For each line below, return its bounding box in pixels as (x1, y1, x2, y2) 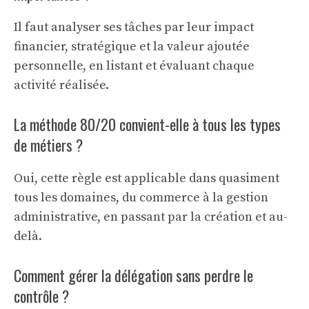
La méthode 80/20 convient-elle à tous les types (14, 113, 281, 135)
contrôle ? (14, 285, 69, 307)
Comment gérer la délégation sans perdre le (14, 264, 253, 286)
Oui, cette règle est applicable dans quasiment (14, 170, 279, 186)
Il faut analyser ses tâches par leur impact (14, 19, 254, 35)
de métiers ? (14, 134, 83, 156)
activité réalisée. (14, 77, 109, 93)
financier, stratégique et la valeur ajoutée (14, 39, 250, 54)
